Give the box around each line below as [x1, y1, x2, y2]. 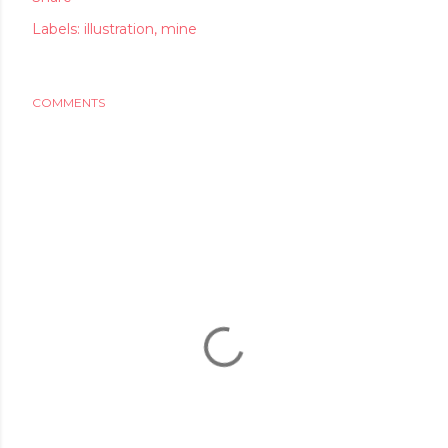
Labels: [32, 20, 80, 38]
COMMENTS [32, 95, 105, 110]
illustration [84, 20, 154, 38]
